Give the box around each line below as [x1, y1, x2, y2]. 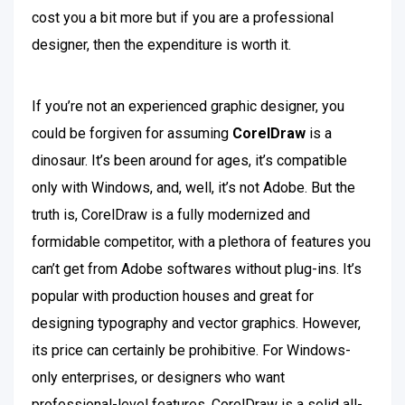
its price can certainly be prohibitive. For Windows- [32, 342, 351, 359]
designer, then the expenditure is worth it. [32, 36, 295, 53]
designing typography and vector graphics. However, [32, 315, 361, 332]
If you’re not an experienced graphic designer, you [32, 98, 344, 115]
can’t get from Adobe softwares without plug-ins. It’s [32, 260, 362, 278]
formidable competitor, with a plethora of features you [32, 233, 371, 250]
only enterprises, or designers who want [32, 369, 285, 386]
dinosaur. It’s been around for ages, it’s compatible [32, 152, 347, 169]
